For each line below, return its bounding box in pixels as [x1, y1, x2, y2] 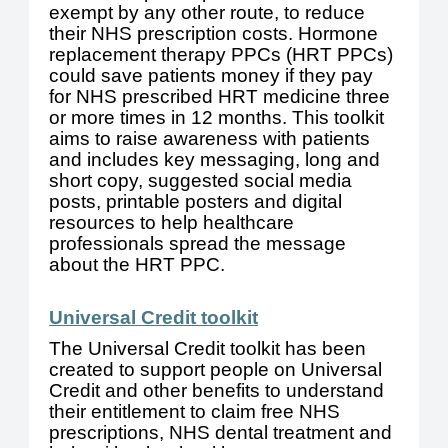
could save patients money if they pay [49, 65, 374, 87]
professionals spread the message [49, 233, 347, 255]
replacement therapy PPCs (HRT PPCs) [49, 44, 394, 66]
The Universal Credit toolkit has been [49, 338, 367, 360]
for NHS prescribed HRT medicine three [49, 86, 391, 108]
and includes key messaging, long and [49, 149, 381, 171]
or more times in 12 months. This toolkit [49, 107, 385, 129]
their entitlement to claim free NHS [49, 401, 341, 423]
